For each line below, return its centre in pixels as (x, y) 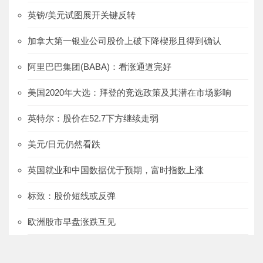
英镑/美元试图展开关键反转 (82, 15)
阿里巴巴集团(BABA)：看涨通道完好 (100, 67)
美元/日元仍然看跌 (64, 144)
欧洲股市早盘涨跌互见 (72, 222)
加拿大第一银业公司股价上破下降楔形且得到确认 (124, 41)
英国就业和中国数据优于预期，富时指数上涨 (116, 170)
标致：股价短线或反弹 (72, 196)
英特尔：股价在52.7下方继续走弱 (93, 119)
